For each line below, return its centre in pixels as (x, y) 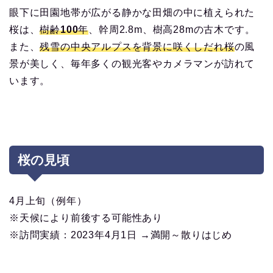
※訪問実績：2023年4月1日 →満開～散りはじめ (121, 235)
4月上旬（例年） (48, 200)
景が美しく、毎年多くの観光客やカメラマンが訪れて (132, 63)
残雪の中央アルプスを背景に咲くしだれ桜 (137, 46)
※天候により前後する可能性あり (86, 218)
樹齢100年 (64, 29)
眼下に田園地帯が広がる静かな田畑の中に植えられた (132, 12)
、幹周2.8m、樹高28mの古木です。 (172, 29)
